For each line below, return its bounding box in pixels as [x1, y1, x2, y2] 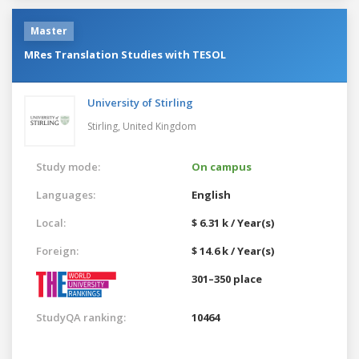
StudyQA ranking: [36, 309, 126, 325]
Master [30, 23, 67, 38]
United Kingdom [123, 119, 196, 133]
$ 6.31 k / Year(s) [192, 215, 274, 230]
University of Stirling [87, 95, 193, 110]
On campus [192, 159, 252, 174]
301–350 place [192, 271, 262, 286]
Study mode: [36, 159, 100, 174]
